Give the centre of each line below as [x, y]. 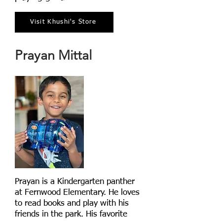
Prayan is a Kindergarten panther [75, 182]
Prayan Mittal [53, 55]
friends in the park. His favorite [71, 215]
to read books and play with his [72, 204]
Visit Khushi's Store [63, 22]
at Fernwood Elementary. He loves [77, 193]
